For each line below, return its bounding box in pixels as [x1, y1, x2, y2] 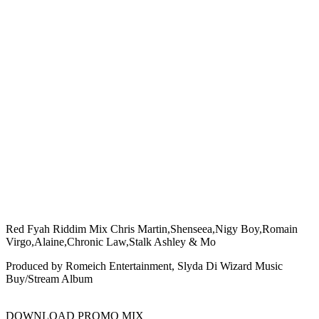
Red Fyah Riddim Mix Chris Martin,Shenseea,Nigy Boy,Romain [6, 223, 298, 236]
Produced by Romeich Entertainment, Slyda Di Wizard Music [6, 260, 283, 273]
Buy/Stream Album [6, 273, 93, 286]
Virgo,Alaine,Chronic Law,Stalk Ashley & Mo [6, 236, 216, 249]
